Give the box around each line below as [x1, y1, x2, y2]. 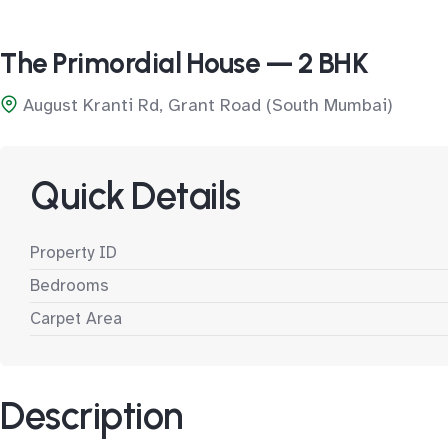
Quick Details [30, 173, 241, 219]
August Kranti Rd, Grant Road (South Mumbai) [23, 94, 393, 116]
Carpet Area [30, 308, 122, 329]
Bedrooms [30, 275, 109, 296]
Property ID [30, 242, 117, 263]
